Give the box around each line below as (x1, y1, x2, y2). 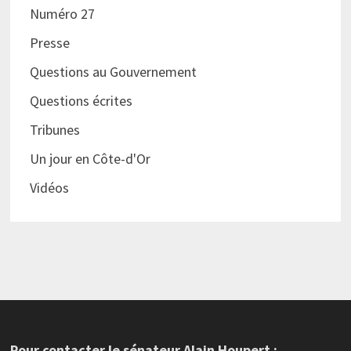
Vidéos (29, 179, 69, 197)
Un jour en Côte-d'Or (29, 150, 150, 168)
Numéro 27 (29, 5, 95, 24)
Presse (29, 34, 70, 52)
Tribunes (29, 121, 80, 139)
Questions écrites (29, 92, 132, 110)
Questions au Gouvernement (29, 63, 197, 81)
